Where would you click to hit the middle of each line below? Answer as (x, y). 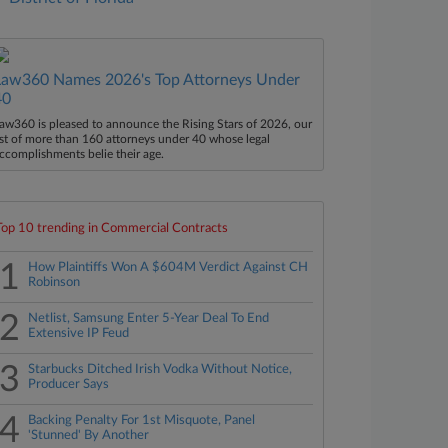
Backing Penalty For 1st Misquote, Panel (142, 420)
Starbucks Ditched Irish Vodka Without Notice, (160, 369)
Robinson (54, 282)
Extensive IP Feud (79, 333)
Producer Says (69, 384)
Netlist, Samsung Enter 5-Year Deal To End (149, 318)
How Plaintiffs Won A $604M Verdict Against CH (168, 267)
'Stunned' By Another (89, 435)
